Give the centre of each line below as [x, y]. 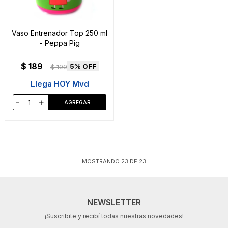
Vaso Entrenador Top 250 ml [60, 33]
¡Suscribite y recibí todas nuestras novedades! [114, 216]
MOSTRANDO [102, 162]
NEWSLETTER [114, 202]
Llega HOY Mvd [60, 84]
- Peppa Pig [60, 43]
